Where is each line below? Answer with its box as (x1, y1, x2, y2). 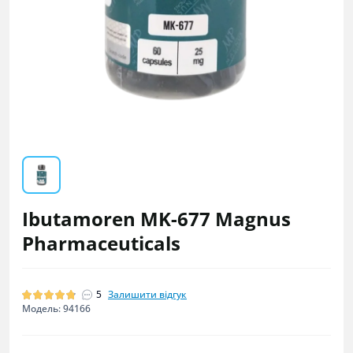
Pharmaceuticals (22, 230, 180, 256)
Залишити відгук (108, 288, 187, 301)
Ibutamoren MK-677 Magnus (22, 206, 291, 232)
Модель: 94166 (22, 302, 91, 315)
